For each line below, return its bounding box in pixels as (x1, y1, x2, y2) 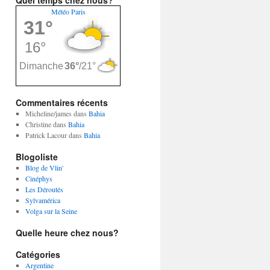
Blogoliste (16, 151, 58, 163)
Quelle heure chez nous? (16, 227, 119, 239)
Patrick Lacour (25, 130, 67, 140)
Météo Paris (51, 7, 86, 16)
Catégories (16, 248, 60, 260)
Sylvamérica (25, 195, 60, 205)
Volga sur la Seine (25, 206, 77, 216)
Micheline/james (25, 108, 72, 118)
